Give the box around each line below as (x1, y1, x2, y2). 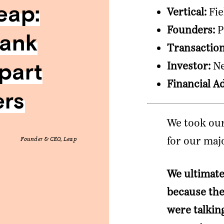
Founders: (167, 23, 215, 36)
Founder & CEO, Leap (20, 135, 77, 143)
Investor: (167, 59, 211, 72)
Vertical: (167, 5, 207, 18)
